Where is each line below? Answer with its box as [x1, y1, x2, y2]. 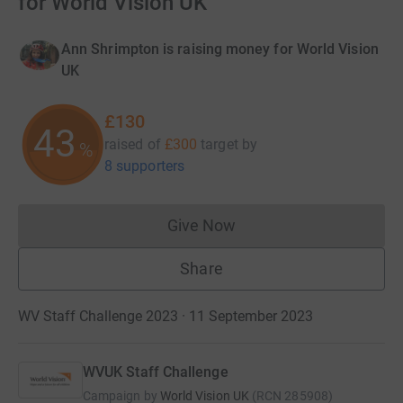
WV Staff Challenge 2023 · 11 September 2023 [18, 308, 313, 326]
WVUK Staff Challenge [83, 363, 228, 381]
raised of [104, 136, 161, 154]
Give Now [166, 216, 237, 236]
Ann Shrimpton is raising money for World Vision [61, 40, 379, 58]
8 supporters [104, 157, 184, 175]
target [201, 136, 238, 154]
